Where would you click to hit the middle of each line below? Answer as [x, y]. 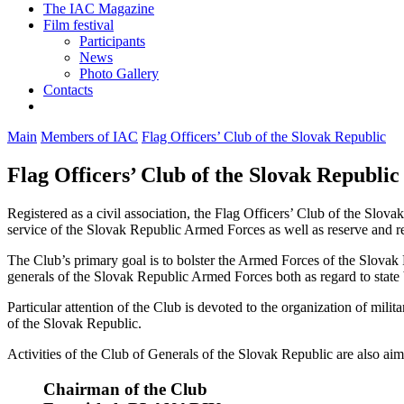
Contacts [68, 90]
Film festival [78, 25]
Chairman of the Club [125, 389]
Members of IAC [89, 137]
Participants [112, 41]
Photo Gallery [119, 74]
